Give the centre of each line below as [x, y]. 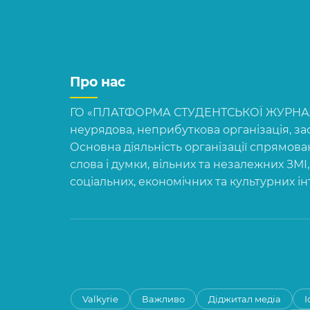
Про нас [97, 82]
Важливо [164, 299]
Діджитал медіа [245, 299]
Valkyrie [101, 299]
